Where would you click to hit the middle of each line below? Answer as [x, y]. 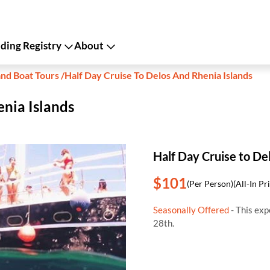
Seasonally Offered [191, 210]
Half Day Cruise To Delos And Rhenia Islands [159, 75]
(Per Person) [210, 183]
